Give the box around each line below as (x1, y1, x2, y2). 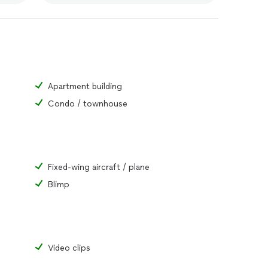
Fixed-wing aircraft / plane (48, 162, 150, 172)
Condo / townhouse (48, 99, 127, 109)
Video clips (48, 243, 90, 253)
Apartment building (48, 81, 122, 92)
